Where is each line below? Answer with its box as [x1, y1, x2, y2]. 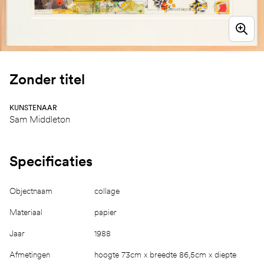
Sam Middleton [9, 113, 70, 125]
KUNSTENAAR [9, 103, 57, 112]
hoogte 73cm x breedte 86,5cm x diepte [94, 249, 236, 259]
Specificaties [9, 152, 93, 170]
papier [94, 207, 117, 217]
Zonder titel [9, 70, 85, 88]
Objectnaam [9, 186, 52, 196]
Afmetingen [9, 249, 50, 259]
